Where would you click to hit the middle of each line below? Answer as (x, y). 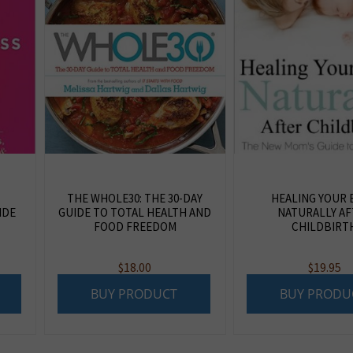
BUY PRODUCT (134, 294)
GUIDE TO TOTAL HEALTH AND (135, 212)
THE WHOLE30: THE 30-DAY (135, 198)
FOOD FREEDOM (135, 226)
